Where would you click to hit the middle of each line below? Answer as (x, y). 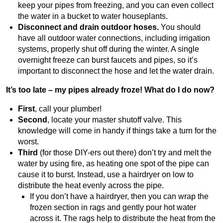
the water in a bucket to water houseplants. (93, 16)
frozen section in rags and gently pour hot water (113, 207)
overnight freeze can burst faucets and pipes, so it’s (108, 60)
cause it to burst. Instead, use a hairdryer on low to (106, 174)
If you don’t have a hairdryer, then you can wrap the (119, 196)
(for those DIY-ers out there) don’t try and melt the (125, 153)
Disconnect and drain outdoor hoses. (89, 27)
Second (33, 120)
